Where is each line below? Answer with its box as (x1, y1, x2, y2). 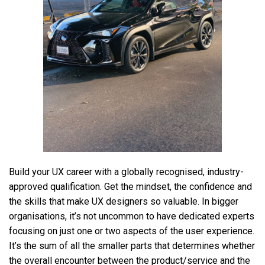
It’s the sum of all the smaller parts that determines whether (9, 240, 255, 252)
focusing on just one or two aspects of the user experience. (9, 225, 254, 237)
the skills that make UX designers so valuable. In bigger (9, 196, 238, 208)
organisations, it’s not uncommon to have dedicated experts (9, 211, 254, 222)
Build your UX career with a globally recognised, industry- (9, 166, 244, 178)
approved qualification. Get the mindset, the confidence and (9, 181, 252, 193)
